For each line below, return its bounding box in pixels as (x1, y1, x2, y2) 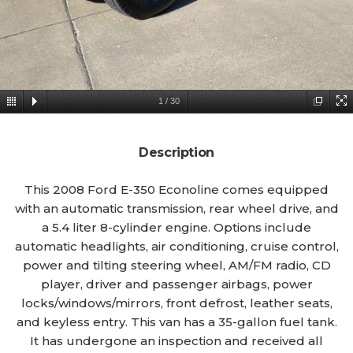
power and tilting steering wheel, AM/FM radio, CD (22, 258, 331, 273)
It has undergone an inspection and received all (30, 333, 323, 348)
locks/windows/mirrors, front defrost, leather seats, (20, 295, 333, 310)
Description (139, 145, 214, 160)
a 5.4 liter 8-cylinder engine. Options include (42, 220, 311, 235)
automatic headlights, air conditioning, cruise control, (14, 239, 339, 254)
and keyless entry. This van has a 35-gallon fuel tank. (16, 314, 337, 329)
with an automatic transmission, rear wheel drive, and (14, 201, 339, 216)
